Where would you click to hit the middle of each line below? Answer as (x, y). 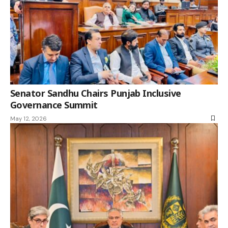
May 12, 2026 (28, 118)
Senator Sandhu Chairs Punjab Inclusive (96, 93)
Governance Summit (54, 105)
